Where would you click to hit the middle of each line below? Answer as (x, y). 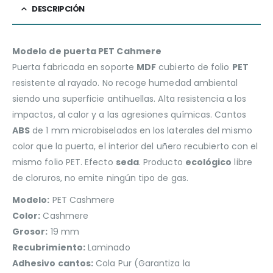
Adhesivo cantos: (53, 263)
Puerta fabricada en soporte (74, 67)
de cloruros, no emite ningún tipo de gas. (100, 178)
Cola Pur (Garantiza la (142, 263)
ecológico (208, 162)
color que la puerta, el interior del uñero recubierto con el (135, 146)
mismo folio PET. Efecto (64, 162)
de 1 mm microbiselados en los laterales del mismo (141, 130)
